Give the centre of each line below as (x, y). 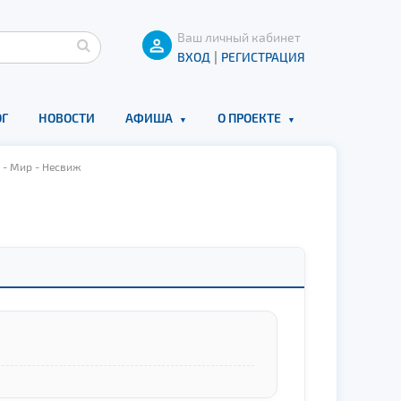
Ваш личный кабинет (239, 37)
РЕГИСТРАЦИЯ (263, 57)
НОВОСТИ (66, 118)
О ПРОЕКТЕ (249, 118)
